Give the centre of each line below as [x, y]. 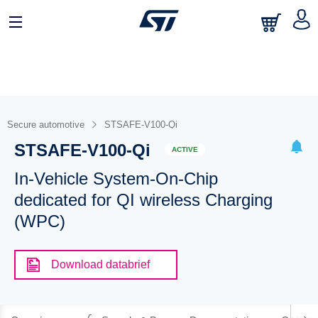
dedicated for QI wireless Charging [143, 200]
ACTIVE [185, 149]
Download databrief [100, 264]
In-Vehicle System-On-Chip [116, 179]
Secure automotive [46, 125]
